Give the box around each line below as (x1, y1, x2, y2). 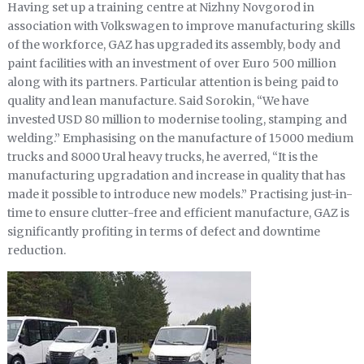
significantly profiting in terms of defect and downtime (6, 224, 320, 240)
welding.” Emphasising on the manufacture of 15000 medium (6, 131, 353, 146)
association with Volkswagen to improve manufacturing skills (6, 19, 355, 34)
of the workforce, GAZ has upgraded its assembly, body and (6, 37, 340, 53)
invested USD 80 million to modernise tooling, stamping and (6, 112, 347, 128)
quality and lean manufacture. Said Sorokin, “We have (6, 93, 309, 109)
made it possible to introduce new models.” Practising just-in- (6, 187, 353, 202)
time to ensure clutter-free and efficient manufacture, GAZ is (6, 206, 349, 221)
